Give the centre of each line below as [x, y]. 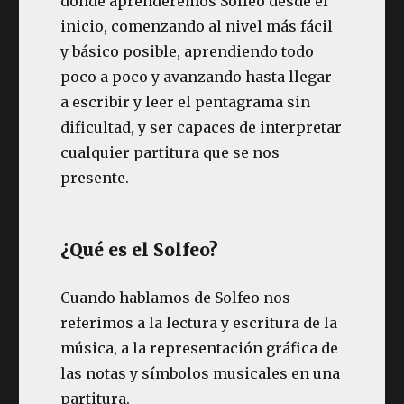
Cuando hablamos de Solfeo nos [176, 298]
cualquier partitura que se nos [170, 152]
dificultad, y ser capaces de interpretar [202, 127]
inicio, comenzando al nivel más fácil [197, 26]
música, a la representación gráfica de [200, 348]
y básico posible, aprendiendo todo [188, 51]
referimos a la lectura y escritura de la [199, 323]
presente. [95, 178]
